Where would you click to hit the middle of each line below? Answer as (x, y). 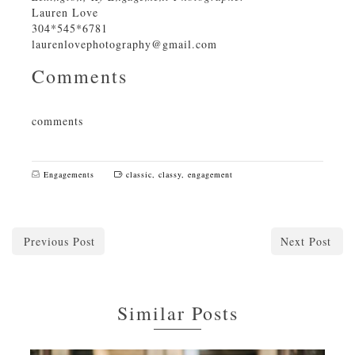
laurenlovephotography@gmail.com (124, 44)
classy (170, 175)
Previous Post (59, 242)
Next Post (306, 242)
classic (139, 175)
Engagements (69, 175)
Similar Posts (177, 313)
